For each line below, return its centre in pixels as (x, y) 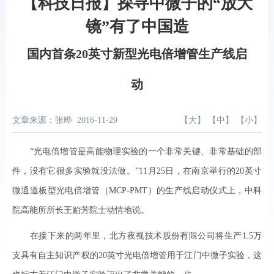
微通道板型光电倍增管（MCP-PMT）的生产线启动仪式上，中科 (137, 191)
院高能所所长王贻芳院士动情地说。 (81, 210)
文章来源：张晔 (42, 120)
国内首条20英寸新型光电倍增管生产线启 (137, 54)
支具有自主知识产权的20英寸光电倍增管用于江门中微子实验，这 (137, 255)
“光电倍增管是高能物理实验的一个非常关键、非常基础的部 (137, 151)
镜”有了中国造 (137, 27)
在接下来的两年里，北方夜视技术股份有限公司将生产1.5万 (137, 236)
